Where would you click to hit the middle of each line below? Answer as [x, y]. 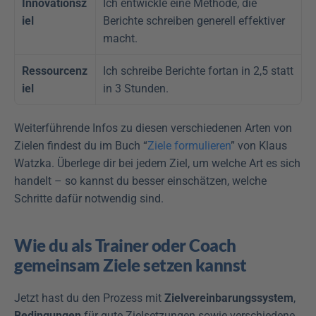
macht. [120, 39]
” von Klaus [259, 146]
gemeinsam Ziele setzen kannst [130, 265]
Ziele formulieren [189, 146]
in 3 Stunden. [136, 89]
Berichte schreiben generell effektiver [194, 21]
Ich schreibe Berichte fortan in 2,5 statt [198, 71]
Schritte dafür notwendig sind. [89, 199]
